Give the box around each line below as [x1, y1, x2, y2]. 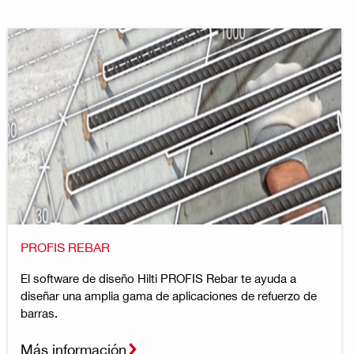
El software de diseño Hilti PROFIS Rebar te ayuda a [20, 270, 296, 285]
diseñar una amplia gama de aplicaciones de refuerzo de [20, 288, 317, 303]
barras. [20, 305, 58, 320]
